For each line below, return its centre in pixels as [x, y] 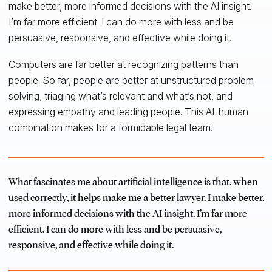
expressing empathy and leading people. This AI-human [128, 111]
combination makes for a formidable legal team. [110, 127]
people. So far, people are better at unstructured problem [131, 80]
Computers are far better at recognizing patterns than [123, 64]
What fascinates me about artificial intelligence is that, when [133, 182]
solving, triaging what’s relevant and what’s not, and [120, 96]
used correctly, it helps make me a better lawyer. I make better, [136, 198]
